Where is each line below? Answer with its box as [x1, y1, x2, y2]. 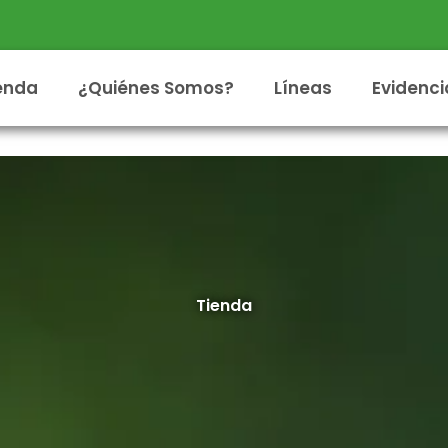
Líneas [273, 76, 332, 100]
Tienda [196, 294, 252, 317]
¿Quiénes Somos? [77, 76, 234, 100]
